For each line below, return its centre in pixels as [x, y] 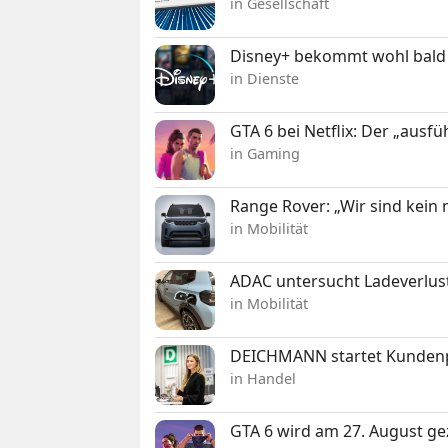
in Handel [263, 378]
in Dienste [265, 78]
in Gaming [265, 153]
